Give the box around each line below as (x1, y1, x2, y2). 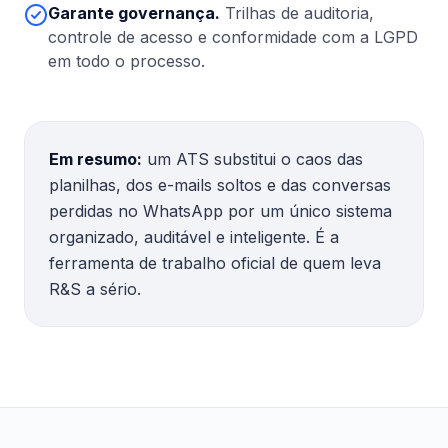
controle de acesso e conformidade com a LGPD (48, 27, 418, 47)
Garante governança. (48, 3, 220, 23)
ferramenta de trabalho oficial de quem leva (49, 253, 381, 273)
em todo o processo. (48, 51, 205, 71)
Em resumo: (49, 149, 142, 169)
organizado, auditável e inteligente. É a (49, 227, 339, 247)
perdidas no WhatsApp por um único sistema (49, 201, 392, 221)
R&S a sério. (49, 279, 141, 299)
